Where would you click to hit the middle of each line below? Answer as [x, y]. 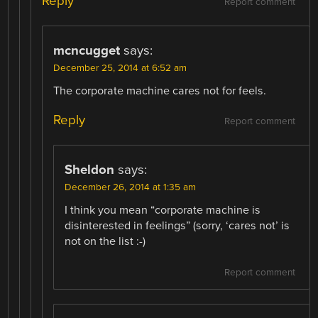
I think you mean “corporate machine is [163, 210]
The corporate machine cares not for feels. [160, 91]
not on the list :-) [105, 242]
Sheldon [90, 170]
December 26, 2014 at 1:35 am [131, 188]
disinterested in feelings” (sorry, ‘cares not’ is [177, 226]
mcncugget [87, 51]
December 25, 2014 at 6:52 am [120, 68]
